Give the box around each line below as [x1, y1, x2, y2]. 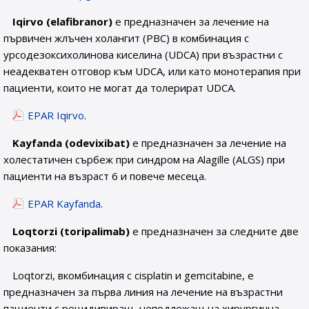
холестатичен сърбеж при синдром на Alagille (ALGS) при [3, 152, 285, 166]
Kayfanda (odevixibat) [12, 136, 130, 150]
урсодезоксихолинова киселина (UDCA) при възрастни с [3, 48, 283, 61]
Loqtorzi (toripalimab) [12, 224, 130, 238]
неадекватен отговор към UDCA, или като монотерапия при [3, 64, 301, 78]
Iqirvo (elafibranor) [12, 14, 113, 28]
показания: [3, 241, 57, 255]
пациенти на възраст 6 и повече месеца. [3, 169, 206, 183]
